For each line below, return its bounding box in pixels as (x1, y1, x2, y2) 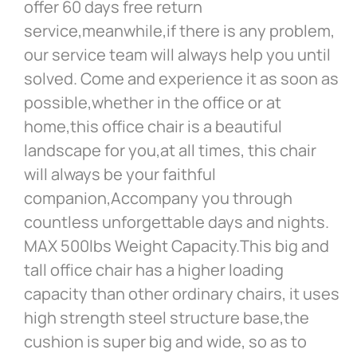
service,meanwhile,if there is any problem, (24, 20, 335, 42)
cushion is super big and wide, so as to (24, 331, 307, 353)
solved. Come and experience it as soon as (24, 68, 339, 90)
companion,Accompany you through (24, 187, 292, 210)
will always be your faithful (24, 163, 216, 186)
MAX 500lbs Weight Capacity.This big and (24, 235, 329, 257)
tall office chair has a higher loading (24, 259, 284, 281)
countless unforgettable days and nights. (24, 211, 329, 233)
